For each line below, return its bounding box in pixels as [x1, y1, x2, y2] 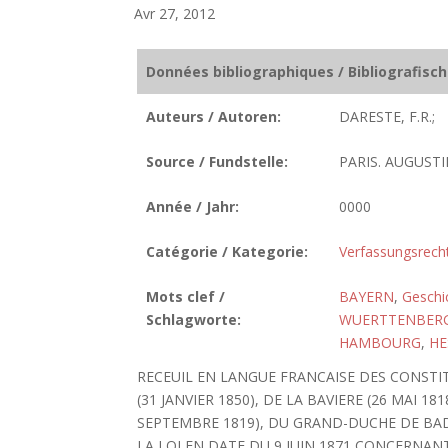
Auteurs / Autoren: [145, 107, 281, 126]
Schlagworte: [145, 310, 241, 329]
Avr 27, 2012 [134, 4, 216, 23]
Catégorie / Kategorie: [145, 242, 308, 261]
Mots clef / [145, 287, 225, 306]
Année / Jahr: [145, 197, 239, 216]
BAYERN [338, 287, 394, 306]
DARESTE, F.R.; [338, 107, 435, 126]
